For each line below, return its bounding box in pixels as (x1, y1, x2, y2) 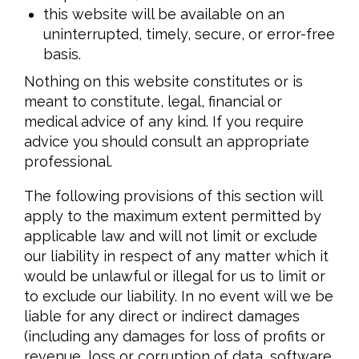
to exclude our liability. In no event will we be (24, 288, 333, 305)
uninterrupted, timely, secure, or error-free (43, 26, 335, 42)
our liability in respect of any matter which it (24, 248, 329, 264)
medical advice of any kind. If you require (24, 113, 304, 130)
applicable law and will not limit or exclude (24, 228, 317, 244)
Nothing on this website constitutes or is (24, 73, 303, 90)
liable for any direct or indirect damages (24, 308, 300, 325)
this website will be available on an (43, 6, 284, 22)
